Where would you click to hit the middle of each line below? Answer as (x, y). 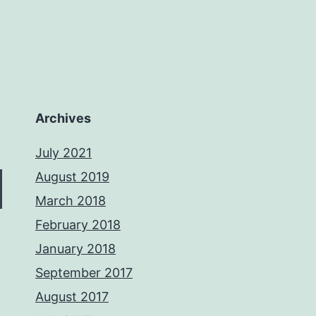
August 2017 (72, 297)
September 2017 (84, 273)
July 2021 (63, 153)
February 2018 (78, 225)
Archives (63, 118)
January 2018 (75, 249)
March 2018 (71, 201)
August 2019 (72, 177)
